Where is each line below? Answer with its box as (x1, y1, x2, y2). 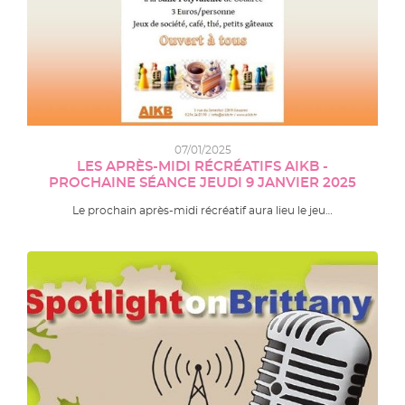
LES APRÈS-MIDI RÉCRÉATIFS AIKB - (77, 160, 328, 174)
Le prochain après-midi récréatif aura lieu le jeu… (72, 205, 333, 217)
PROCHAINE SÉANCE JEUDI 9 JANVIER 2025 (49, 176, 356, 191)
